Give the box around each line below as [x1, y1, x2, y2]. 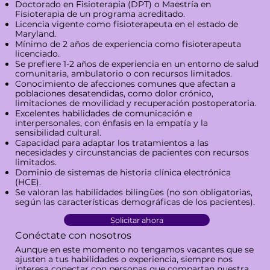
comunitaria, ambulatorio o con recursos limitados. [14, 68, 232, 80]
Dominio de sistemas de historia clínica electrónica [14, 167, 231, 178]
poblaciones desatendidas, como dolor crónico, [14, 88, 213, 99]
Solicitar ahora [110, 215, 164, 225]
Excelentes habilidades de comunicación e [14, 108, 192, 119]
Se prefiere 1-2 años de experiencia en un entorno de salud [14, 58, 259, 70]
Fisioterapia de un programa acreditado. [14, 8, 185, 20]
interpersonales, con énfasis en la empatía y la [14, 118, 208, 129]
